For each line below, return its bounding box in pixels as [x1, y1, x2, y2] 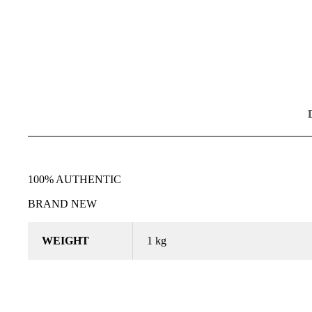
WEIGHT [42, 235, 89, 247]
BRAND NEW [28, 198, 97, 210]
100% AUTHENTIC [28, 173, 121, 186]
